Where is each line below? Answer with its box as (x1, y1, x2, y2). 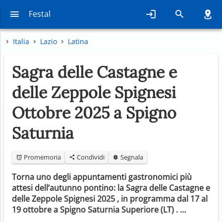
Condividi (75, 152, 105, 162)
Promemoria (22, 152, 61, 162)
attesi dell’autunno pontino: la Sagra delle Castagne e (12, 182, 210, 193)
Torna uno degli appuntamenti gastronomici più (12, 171, 192, 182)
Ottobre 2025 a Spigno (12, 102, 176, 123)
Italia (13, 36, 29, 46)
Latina (68, 36, 88, 46)
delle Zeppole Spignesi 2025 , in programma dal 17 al (12, 193, 208, 204)
